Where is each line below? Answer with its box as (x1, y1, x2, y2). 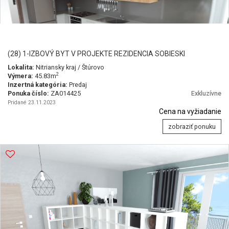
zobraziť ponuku (168, 123, 216, 130)
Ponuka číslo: (8, 89, 51, 97)
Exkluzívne (191, 89, 221, 97)
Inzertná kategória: (8, 81, 69, 88)
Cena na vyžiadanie (159, 107, 221, 116)
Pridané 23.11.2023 (8, 99, 56, 106)
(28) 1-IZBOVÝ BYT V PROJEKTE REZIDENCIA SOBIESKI (8, 50, 185, 58)
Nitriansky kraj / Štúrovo (36, 63, 104, 71)
